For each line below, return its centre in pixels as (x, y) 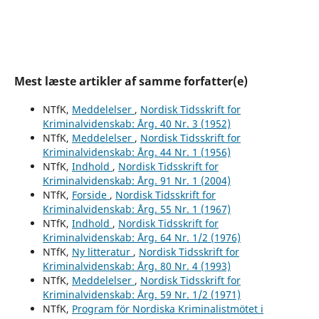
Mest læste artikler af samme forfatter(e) (131, 81)
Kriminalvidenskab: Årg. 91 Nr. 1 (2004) (136, 180)
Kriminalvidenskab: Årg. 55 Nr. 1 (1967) (136, 209)
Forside (90, 194)
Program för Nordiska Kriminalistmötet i (167, 308)
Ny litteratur (102, 251)
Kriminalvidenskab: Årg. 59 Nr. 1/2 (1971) (141, 294)
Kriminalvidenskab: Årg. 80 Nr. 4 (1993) (136, 266)
